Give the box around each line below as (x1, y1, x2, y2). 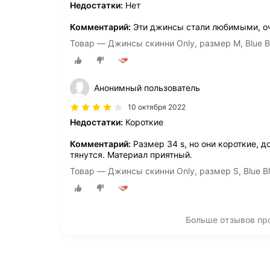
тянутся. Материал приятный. (70, 149, 192, 160)
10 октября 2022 (128, 102, 186, 112)
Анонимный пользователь (94, 83, 200, 93)
